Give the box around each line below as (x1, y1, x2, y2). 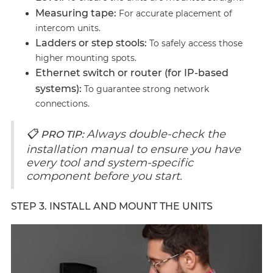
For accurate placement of (116, 8, 232, 19)
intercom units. (35, 23, 101, 34)
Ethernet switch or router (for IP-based (35, 67, 229, 79)
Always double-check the (86, 127, 225, 141)
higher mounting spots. (35, 52, 136, 63)
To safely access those (146, 38, 243, 49)
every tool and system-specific (26, 156, 193, 169)
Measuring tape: (35, 7, 116, 19)
